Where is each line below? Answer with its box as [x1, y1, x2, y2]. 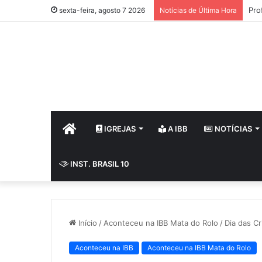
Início [76, 218, 97, 227]
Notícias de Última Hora [160, 6, 237, 15]
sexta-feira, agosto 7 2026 [57, 6, 145, 15]
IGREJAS [102, 124, 136, 133]
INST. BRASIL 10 [68, 159, 129, 168]
